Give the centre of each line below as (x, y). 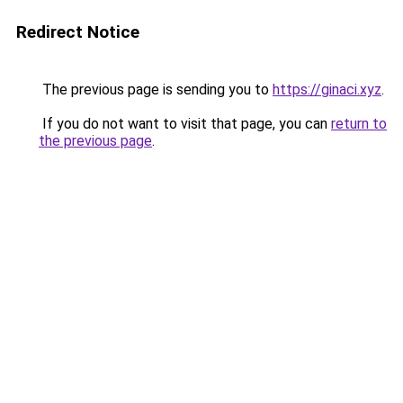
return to (359, 124)
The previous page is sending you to (156, 90)
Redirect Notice (78, 32)
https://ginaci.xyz (327, 90)
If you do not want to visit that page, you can (185, 124)
